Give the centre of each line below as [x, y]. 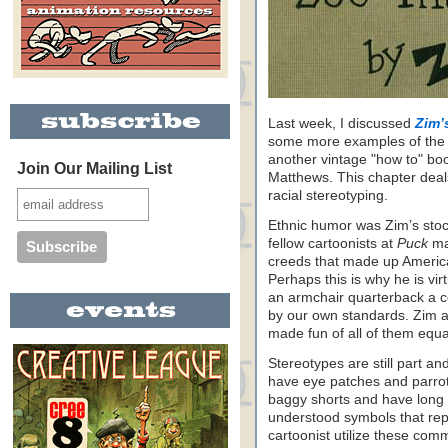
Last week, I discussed [341, 123]
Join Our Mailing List [94, 168]
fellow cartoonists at [332, 243]
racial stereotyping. [328, 195]
